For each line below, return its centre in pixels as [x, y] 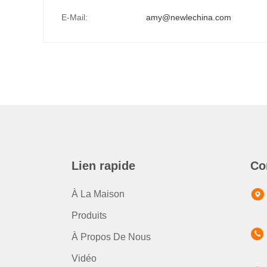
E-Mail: [74, 17]
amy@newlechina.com [189, 17]
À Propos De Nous [111, 237]
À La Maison [98, 194]
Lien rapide [103, 166]
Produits [89, 215]
